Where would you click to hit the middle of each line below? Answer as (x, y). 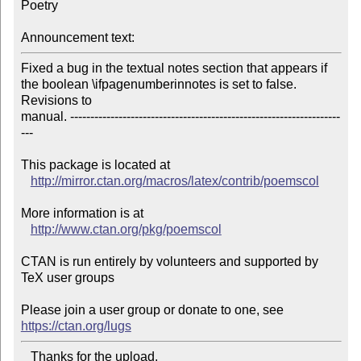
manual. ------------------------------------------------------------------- (180, 117)
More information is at (82, 214)
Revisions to (56, 101)
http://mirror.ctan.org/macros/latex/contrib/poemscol (174, 181)
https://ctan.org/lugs (76, 326)
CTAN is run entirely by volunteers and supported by (169, 262)
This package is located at (97, 165)
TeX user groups (67, 278)
